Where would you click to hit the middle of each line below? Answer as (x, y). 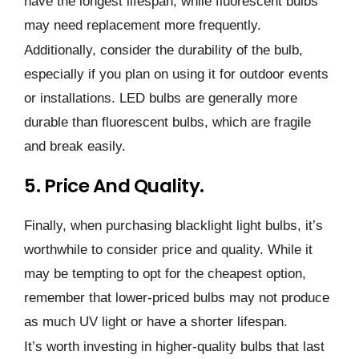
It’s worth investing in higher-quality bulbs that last (174, 347)
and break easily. (75, 147)
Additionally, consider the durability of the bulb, (163, 50)
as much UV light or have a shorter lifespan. (156, 322)
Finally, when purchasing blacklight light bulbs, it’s (173, 226)
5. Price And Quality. (114, 186)
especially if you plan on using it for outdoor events (176, 75)
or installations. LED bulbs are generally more (161, 99)
